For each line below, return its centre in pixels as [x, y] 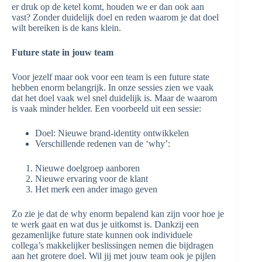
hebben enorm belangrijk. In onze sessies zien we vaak [113, 87]
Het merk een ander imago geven [96, 189]
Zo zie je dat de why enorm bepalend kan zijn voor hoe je [118, 214]
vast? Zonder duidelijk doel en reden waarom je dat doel [115, 17]
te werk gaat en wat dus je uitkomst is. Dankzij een [105, 224]
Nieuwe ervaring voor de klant [92, 179]
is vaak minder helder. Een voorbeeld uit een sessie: [106, 108]
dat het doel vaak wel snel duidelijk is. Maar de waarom [114, 98]
